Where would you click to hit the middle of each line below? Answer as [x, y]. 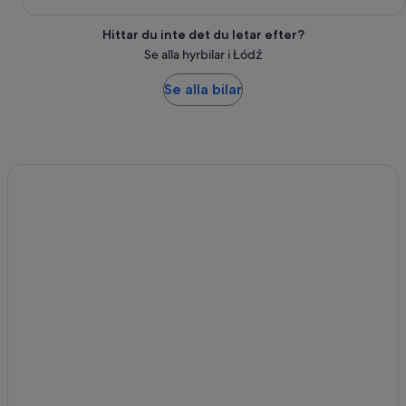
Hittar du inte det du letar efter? [203, 35]
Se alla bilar [203, 90]
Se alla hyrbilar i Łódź [203, 55]
